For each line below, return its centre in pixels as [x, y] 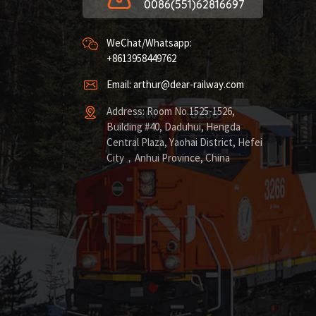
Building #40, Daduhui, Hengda [174, 128]
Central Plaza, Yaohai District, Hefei [185, 143]
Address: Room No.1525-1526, [171, 112]
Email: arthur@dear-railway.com [176, 85]
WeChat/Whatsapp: [150, 43]
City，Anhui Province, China [169, 159]
